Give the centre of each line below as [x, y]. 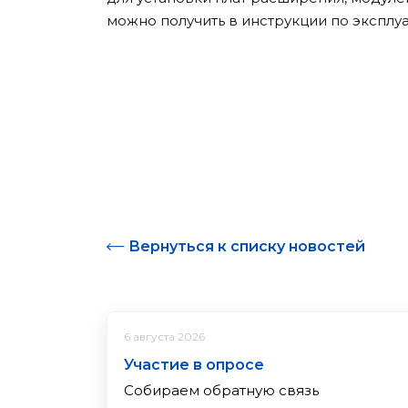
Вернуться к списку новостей [247, 246]
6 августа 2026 [164, 337]
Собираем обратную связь [221, 390]
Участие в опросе [194, 364]
